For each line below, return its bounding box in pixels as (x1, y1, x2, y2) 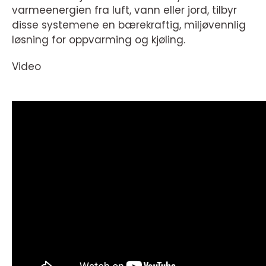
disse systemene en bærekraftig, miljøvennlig (12, 17, 246, 32)
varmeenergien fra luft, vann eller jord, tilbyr (12, 2, 237, 17)
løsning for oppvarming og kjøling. (12, 32, 185, 47)
